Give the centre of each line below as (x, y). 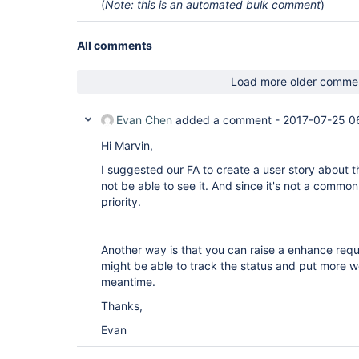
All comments (115, 45)
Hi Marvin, (127, 145)
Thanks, (122, 306)
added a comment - (228, 120)
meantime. (128, 282)
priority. (121, 202)
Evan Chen (144, 120)
